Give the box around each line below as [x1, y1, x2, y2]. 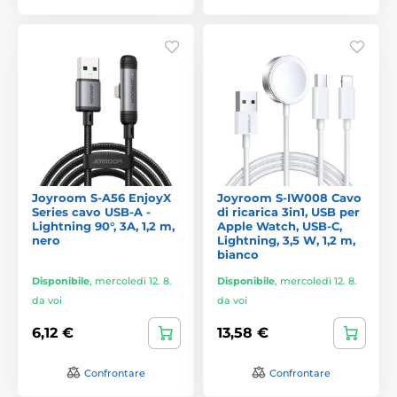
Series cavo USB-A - [32, 204, 151, 219]
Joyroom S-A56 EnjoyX [32, 190, 171, 205]
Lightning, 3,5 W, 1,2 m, [217, 232, 355, 247]
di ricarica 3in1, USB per [217, 204, 360, 219]
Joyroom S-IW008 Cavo [217, 190, 362, 205]
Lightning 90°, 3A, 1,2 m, [32, 218, 175, 233]
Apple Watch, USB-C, [217, 218, 342, 233]
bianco [217, 246, 259, 261]
